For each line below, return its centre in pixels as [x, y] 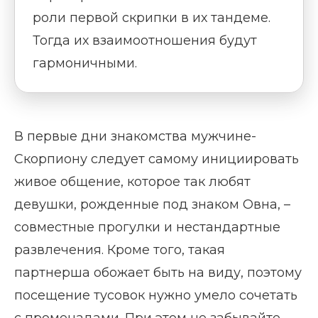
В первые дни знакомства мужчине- [135, 136]
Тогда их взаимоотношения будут [145, 40]
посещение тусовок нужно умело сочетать [156, 295]
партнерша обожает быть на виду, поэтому [158, 273]
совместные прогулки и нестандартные [147, 227]
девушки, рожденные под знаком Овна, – [152, 204]
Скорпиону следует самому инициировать [157, 159]
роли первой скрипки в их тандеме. [152, 18]
